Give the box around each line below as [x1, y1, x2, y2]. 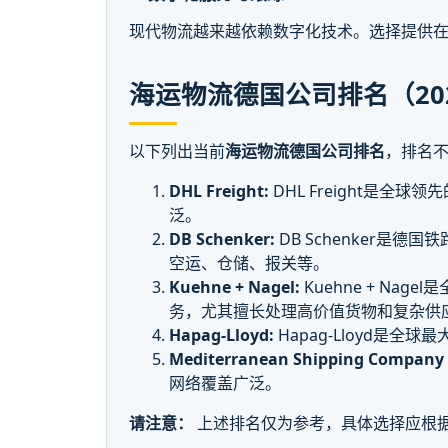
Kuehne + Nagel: [169, 276, 301, 299]
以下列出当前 [129, 140, 226, 163]
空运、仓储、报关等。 [169, 252, 330, 275]
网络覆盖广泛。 [169, 372, 282, 395]
